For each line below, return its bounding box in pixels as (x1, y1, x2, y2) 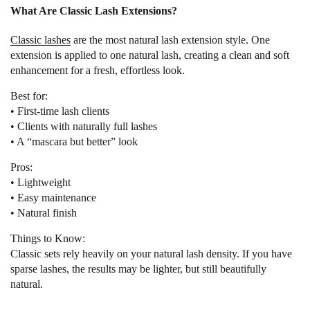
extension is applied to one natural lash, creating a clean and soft (10, 49, 289, 62)
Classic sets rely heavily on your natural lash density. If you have (10, 248, 292, 260)
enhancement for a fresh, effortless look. (10, 64, 185, 77)
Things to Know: (10, 232, 85, 245)
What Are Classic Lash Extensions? (10, 4, 177, 17)
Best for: (10, 90, 48, 102)
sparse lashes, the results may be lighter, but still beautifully (10, 263, 266, 275)
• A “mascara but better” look (10, 136, 138, 148)
